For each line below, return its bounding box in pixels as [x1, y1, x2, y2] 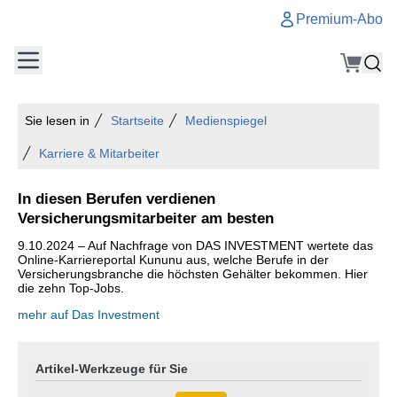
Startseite [111, 113, 164, 128]
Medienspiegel [185, 113, 267, 128]
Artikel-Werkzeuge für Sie [35, 362, 188, 376]
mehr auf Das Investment [18, 307, 160, 322]
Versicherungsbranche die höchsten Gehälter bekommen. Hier [18, 267, 368, 281]
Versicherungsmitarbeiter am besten [18, 209, 274, 227]
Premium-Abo [296, 12, 383, 27]
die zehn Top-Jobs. [18, 281, 124, 295]
